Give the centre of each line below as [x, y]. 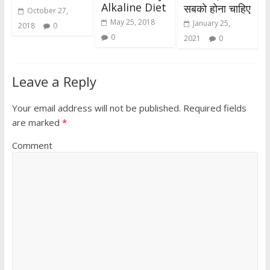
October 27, [47, 11]
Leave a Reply [54, 82]
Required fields [213, 108]
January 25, [212, 24]
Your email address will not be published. [96, 108]
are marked [37, 123]
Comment [32, 146]
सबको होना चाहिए [218, 9]
